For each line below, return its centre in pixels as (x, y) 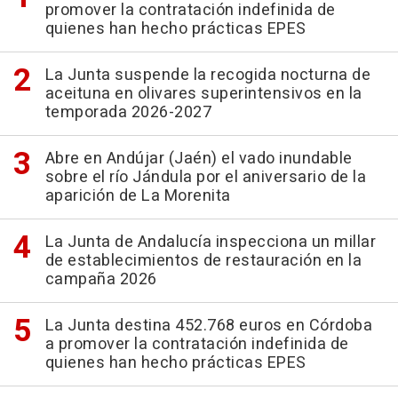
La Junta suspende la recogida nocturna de (207, 76)
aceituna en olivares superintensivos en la (203, 94)
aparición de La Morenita (138, 196)
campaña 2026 (101, 280)
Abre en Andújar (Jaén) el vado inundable (199, 159)
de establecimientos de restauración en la (203, 261)
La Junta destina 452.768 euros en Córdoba (208, 326)
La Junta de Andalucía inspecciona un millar (210, 243)
